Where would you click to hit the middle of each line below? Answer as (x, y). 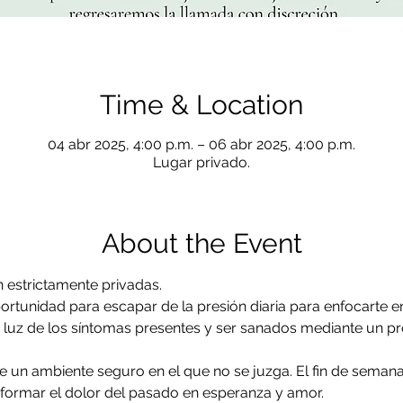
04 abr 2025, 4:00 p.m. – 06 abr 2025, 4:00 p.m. (201, 145)
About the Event (201, 244)
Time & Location (201, 105)
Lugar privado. (201, 163)
